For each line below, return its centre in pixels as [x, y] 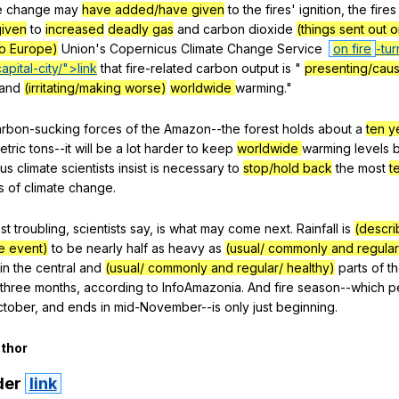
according [114, 287]
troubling [40, 228]
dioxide [271, 28]
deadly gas [141, 28]
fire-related [159, 68]
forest [261, 128]
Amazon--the [202, 128]
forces [103, 128]
